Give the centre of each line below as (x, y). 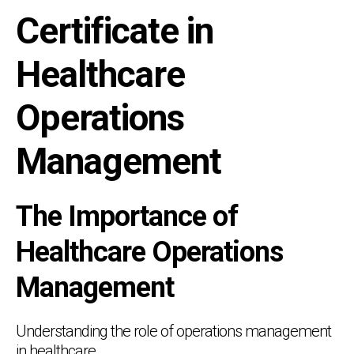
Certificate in (115, 30)
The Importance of (127, 216)
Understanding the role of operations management (173, 331)
